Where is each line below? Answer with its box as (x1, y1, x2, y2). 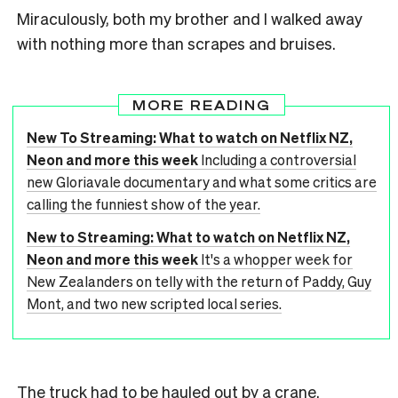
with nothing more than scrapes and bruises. (17, 33, 336, 54)
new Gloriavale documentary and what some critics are (27, 172, 377, 192)
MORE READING (131, 97, 271, 114)
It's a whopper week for (201, 250, 353, 269)
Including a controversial (201, 150, 356, 170)
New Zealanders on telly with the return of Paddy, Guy (27, 272, 371, 291)
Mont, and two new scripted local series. (27, 294, 282, 314)
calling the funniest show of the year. (27, 195, 260, 214)
